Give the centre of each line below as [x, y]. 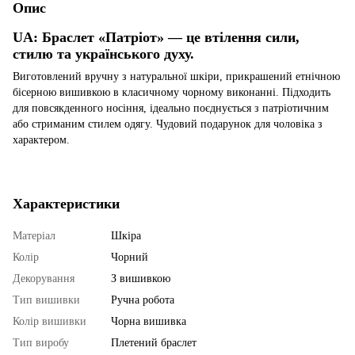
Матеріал [34, 235]
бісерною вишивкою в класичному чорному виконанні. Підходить [172, 92]
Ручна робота [143, 300]
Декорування [44, 278]
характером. [41, 139]
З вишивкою [141, 278]
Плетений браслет [154, 342]
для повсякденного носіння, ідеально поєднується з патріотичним [171, 108]
